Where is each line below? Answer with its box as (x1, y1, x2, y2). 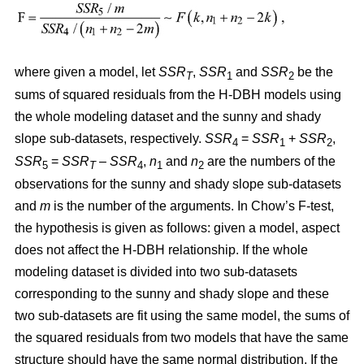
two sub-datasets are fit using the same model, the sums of (15, 308, 349, 323)
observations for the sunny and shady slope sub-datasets (15, 176, 341, 191)
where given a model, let (15, 64, 158, 79)
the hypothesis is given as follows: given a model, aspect (15, 220, 340, 235)
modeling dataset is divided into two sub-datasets (15, 264, 297, 279)
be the (294, 64, 333, 79)
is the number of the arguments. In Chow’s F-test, (50, 198, 334, 213)
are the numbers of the (204, 154, 336, 168)
